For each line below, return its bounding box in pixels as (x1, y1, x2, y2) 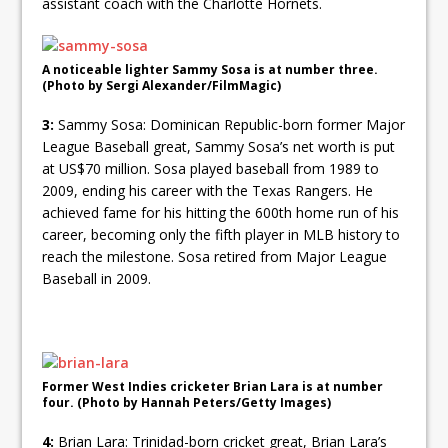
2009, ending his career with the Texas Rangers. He (42, 181, 374, 201)
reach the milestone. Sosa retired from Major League (42, 247, 388, 267)
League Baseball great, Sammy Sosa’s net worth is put (42, 137, 396, 157)
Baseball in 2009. (42, 269, 152, 289)
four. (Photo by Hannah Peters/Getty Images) (42, 394, 332, 412)
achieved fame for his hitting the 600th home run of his (42, 203, 400, 223)
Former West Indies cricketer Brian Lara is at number (42, 378, 384, 396)
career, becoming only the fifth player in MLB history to (42, 225, 401, 245)
